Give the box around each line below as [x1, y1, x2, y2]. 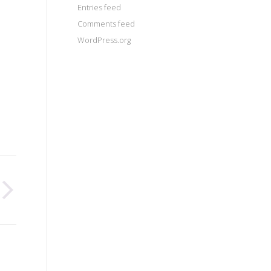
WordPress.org [77, 34, 131, 45]
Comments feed [77, 18, 135, 29]
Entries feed [77, 2, 121, 13]
